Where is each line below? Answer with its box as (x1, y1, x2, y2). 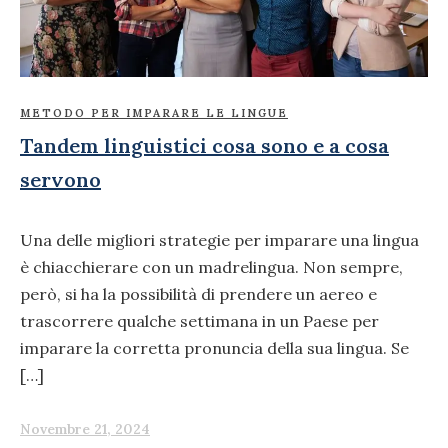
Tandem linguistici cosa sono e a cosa (20, 133, 389, 159)
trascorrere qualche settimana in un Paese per (20, 310, 379, 331)
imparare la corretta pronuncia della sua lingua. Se (20, 337, 409, 358)
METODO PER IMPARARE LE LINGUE (20, 106, 288, 121)
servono (20, 167, 101, 193)
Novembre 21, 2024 (20, 419, 150, 438)
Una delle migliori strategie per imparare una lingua (20, 229, 419, 250)
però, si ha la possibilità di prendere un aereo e (20, 283, 377, 304)
